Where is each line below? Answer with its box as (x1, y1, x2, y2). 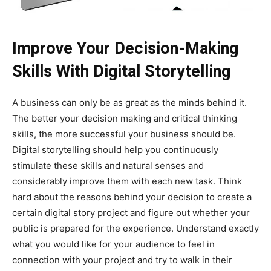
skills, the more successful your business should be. (12, 128, 236, 140)
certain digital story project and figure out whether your (12, 206, 250, 218)
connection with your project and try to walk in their (12, 253, 232, 266)
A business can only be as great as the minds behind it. (12, 96, 247, 108)
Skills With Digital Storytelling (12, 61, 230, 81)
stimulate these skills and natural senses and (12, 159, 204, 171)
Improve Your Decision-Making (12, 38, 238, 58)
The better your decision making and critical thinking (12, 112, 237, 124)
